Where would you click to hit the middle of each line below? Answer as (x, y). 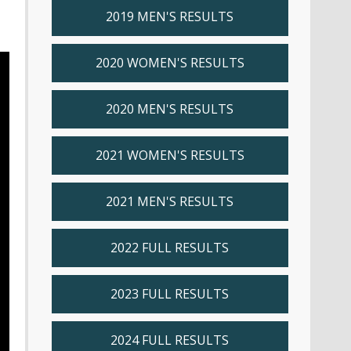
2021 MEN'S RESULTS (170, 201)
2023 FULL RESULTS (170, 293)
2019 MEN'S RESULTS (170, 16)
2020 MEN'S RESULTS (170, 109)
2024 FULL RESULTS (170, 340)
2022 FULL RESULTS (170, 247)
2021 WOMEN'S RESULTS (170, 155)
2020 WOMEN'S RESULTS (170, 62)
